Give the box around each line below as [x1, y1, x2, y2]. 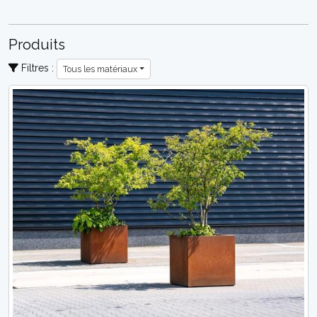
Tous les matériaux [63, 64, 137, 74]
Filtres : [18, 62, 57, 74]
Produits [8, 36, 65, 53]
